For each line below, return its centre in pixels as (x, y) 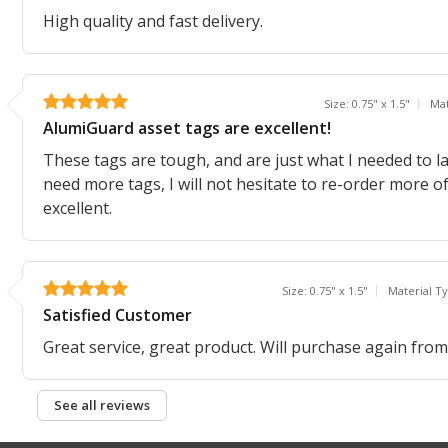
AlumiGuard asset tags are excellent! (187, 127)
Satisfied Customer (117, 314)
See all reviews (101, 405)
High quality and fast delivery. (153, 20)
